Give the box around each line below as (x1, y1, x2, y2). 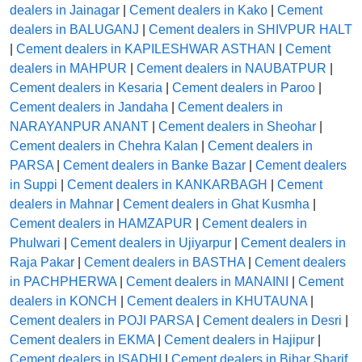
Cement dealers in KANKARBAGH (67, 178, 267, 192)
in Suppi (10, 178, 57, 192)
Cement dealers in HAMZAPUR (10, 217, 192, 231)
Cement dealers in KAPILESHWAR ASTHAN (16, 42, 276, 57)
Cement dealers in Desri (203, 314, 342, 328)
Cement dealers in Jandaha (10, 100, 168, 115)
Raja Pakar (10, 255, 74, 270)
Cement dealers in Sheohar (158, 120, 316, 134)
